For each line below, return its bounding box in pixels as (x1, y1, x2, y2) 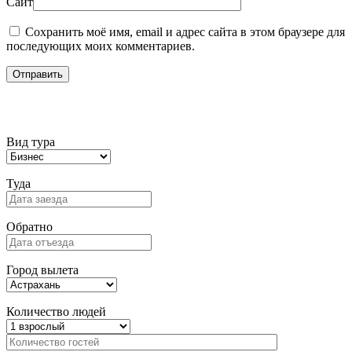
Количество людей (6, 305, 106, 319)
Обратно (6, 220, 53, 234)
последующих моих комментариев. (6, 39, 195, 53)
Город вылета (6, 263, 79, 277)
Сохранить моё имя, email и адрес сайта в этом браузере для (25, 25, 345, 39)
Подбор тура (6, 98, 112, 119)
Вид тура (6, 135, 55, 149)
